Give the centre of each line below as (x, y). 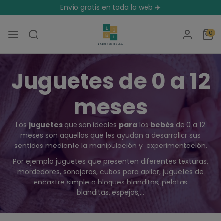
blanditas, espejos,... (110, 193)
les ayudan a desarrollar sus (152, 135)
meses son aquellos (55, 135)
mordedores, (40, 172)
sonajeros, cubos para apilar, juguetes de (133, 172)
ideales (106, 125)
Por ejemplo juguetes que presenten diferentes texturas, (110, 162)
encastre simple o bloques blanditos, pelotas (110, 182)
